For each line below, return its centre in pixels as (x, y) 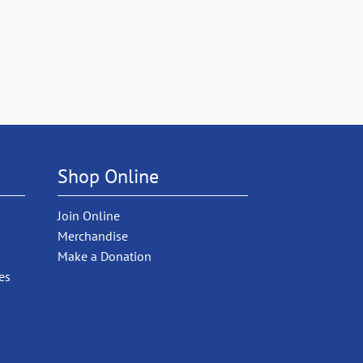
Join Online (89, 215)
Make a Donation (105, 256)
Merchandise (93, 235)
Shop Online (108, 176)
